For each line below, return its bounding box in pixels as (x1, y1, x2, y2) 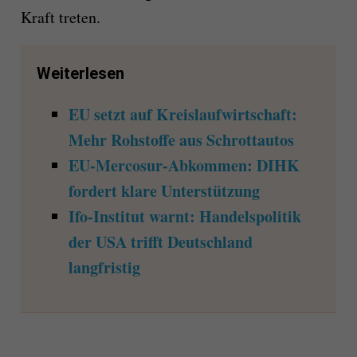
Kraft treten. (20, 6, 100, 29)
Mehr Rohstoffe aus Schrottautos (68, 128, 294, 152)
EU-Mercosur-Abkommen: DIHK (68, 154, 300, 178)
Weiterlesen (36, 64, 124, 84)
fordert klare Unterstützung (68, 179, 260, 203)
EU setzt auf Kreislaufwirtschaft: (68, 103, 297, 127)
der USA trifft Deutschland (68, 230, 253, 254)
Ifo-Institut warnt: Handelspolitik (68, 205, 301, 229)
